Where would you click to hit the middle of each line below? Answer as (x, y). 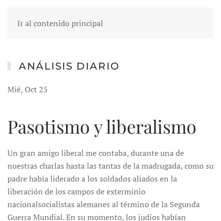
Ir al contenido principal (60, 23)
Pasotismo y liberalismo (102, 126)
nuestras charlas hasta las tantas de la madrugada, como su (110, 166)
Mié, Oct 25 (28, 89)
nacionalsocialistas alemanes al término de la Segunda (104, 204)
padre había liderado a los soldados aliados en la (92, 179)
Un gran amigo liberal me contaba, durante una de (96, 153)
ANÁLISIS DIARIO (69, 66)
